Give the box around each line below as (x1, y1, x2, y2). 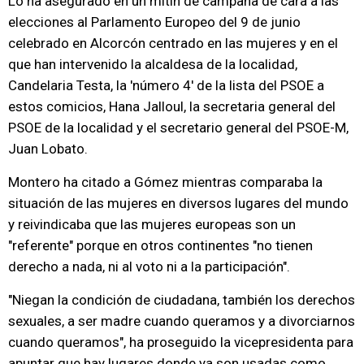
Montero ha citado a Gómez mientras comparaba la (8, 174, 323, 190)
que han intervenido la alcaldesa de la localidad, (8, 56, 297, 72)
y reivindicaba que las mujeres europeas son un (8, 216, 296, 232)
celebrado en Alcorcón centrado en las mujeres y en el (8, 35, 338, 51)
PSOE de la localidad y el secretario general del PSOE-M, (8, 119, 349, 136)
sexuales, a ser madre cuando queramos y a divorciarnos (8, 313, 355, 329)
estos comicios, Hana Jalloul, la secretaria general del (8, 98, 336, 115)
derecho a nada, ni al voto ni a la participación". (8, 258, 290, 275)
